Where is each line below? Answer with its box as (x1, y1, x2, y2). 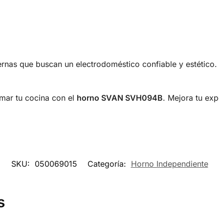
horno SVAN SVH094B (76, 93, 163, 103)
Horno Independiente (131, 159, 208, 169)
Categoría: (87, 159, 129, 169)
